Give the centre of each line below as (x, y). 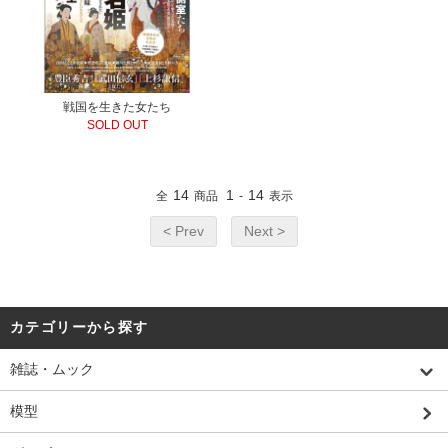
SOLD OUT (117, 125)
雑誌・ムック (52, 368)
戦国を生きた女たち (117, 107)
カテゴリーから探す (79, 326)
